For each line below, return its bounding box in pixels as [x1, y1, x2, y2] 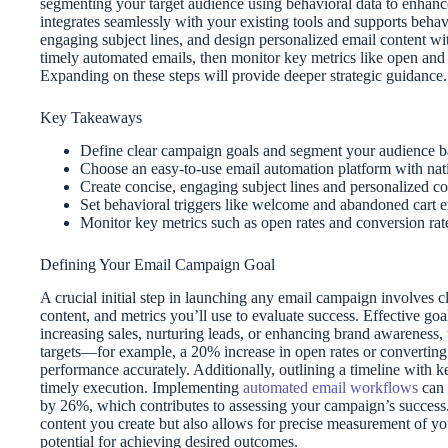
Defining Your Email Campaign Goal [40, 255, 275, 273]
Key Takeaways [40, 109, 142, 126]
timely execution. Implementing [40, 378, 243, 396]
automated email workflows [243, 378, 418, 396]
